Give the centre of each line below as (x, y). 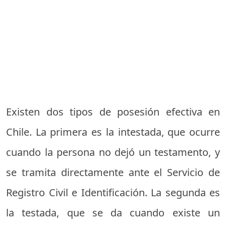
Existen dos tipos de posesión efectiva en (113, 112)
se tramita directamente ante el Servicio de (113, 173)
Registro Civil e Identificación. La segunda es (113, 193)
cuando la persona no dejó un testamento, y (113, 152)
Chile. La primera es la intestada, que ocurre (113, 132)
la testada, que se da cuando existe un (113, 213)
